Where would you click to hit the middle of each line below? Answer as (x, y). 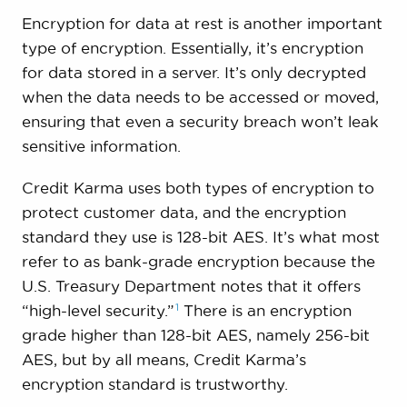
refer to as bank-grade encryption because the (198, 262)
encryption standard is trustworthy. (154, 384)
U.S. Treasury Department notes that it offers (191, 286)
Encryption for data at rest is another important (202, 24)
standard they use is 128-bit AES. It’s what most (200, 237)
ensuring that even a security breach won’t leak (200, 122)
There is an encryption (267, 311)
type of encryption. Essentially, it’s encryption (192, 48)
